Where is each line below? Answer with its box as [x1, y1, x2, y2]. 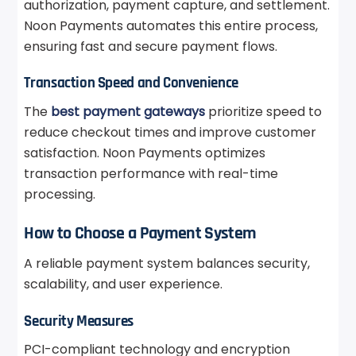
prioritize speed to [205, 102, 323, 121]
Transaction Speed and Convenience [24, 73, 238, 94]
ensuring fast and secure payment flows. [24, 37, 278, 56]
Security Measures [24, 311, 133, 331]
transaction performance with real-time [24, 164, 279, 183]
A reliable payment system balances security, [24, 253, 311, 273]
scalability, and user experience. [24, 274, 223, 293]
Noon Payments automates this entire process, [24, 16, 319, 35]
